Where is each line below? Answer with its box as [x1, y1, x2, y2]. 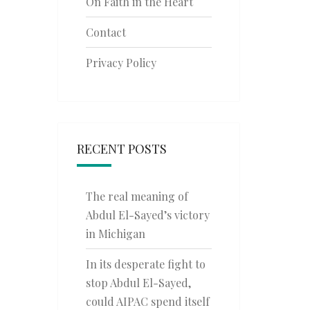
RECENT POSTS [76, 140, 167, 157]
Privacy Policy [85, 55, 156, 70]
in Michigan [85, 226, 145, 241]
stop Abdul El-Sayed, [85, 275, 191, 290]
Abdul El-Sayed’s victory [85, 208, 210, 222]
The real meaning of [85, 189, 188, 203]
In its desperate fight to [85, 257, 206, 271]
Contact [85, 25, 126, 39]
